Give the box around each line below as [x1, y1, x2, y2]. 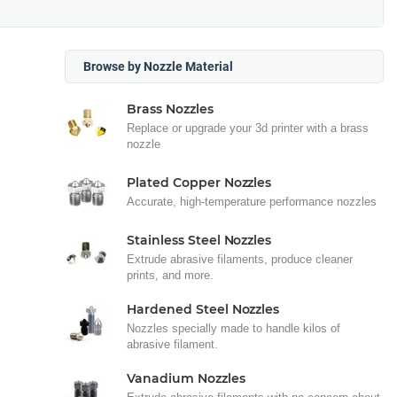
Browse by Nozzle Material [83, 59, 233, 74]
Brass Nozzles [127, 101, 214, 117]
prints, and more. [127, 269, 214, 282]
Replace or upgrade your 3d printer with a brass [127, 121, 369, 135]
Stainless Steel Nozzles [127, 232, 272, 248]
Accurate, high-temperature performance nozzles [127, 195, 377, 208]
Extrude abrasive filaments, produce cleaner [127, 253, 353, 266]
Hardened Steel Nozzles [127, 301, 280, 317]
